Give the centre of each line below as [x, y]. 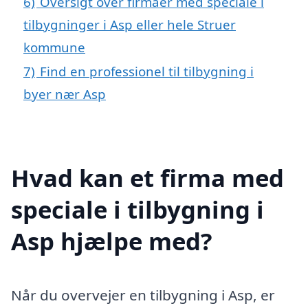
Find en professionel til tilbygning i [147, 71]
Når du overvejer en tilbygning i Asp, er [143, 295]
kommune [54, 47]
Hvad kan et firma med [147, 177]
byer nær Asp [65, 93]
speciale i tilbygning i [137, 209]
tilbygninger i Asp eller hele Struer [130, 24]
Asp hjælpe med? [112, 241]
